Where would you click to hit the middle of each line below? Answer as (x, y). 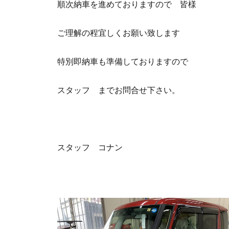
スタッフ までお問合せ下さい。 (119, 90)
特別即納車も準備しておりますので (123, 62)
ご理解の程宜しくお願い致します (119, 33)
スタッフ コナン (90, 147)
